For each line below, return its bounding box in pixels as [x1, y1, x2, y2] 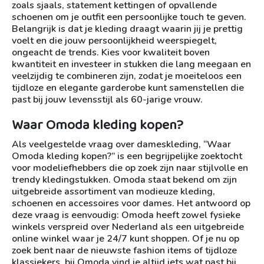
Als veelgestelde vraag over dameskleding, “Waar [12, 138, 231, 151]
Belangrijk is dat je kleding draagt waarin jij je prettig [12, 22, 243, 36]
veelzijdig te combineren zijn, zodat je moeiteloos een [12, 70, 242, 83]
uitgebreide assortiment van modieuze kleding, [12, 185, 215, 199]
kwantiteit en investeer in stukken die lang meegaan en [12, 58, 251, 71]
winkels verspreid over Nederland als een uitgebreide [12, 220, 244, 234]
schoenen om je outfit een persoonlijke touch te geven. [12, 11, 246, 24]
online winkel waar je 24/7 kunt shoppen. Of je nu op [12, 232, 239, 246]
